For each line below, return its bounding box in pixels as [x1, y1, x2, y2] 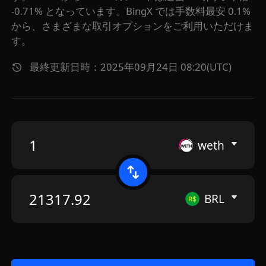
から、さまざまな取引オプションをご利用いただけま [11, 21, 254, 31]
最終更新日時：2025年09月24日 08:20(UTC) [30, 62, 232, 72]
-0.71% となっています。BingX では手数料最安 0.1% [11, 7, 251, 17]
